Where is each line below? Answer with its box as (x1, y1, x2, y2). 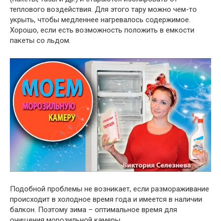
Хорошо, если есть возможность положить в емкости (10, 26, 194, 35)
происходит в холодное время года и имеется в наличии (10, 194, 202, 204)
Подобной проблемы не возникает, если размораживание (10, 184, 209, 193)
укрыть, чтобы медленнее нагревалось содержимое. (10, 15, 190, 25)
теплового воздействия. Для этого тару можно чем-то (10, 5, 197, 14)
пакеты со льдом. (10, 36, 71, 45)
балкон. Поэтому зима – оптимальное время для (10, 205, 177, 214)
